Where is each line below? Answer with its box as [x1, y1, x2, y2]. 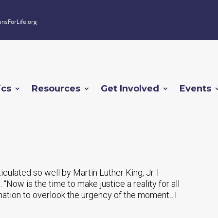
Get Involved [101, 83, 159, 94]
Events [180, 83, 211, 94]
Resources [32, 83, 80, 94]
